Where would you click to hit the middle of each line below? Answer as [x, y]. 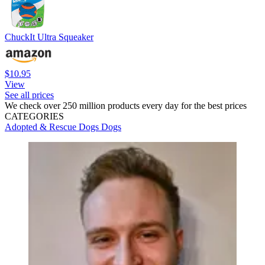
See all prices [29, 95]
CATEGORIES [34, 116]
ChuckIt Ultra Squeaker [49, 37]
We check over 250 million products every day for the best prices [126, 105]
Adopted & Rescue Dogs [53, 127]
